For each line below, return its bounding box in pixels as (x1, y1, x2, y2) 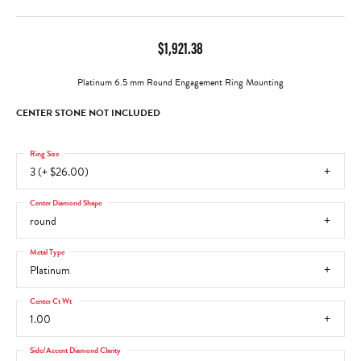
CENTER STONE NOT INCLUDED (16, 106, 160, 120)
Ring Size (30, 147, 59, 159)
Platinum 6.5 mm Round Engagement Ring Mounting (77, 75, 284, 89)
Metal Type (30, 245, 64, 257)
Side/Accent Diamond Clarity (30, 343, 121, 355)
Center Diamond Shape (30, 196, 102, 208)
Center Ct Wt (30, 294, 72, 306)
